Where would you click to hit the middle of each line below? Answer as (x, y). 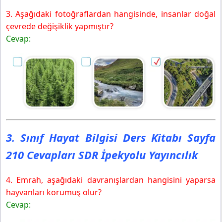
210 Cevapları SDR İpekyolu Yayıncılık (102, 154)
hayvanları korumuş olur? (54, 192)
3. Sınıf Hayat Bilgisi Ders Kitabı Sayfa (111, 137)
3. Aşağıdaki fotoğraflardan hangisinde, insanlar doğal (111, 14)
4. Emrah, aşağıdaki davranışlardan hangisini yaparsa (111, 180)
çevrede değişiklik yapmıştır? (60, 26)
